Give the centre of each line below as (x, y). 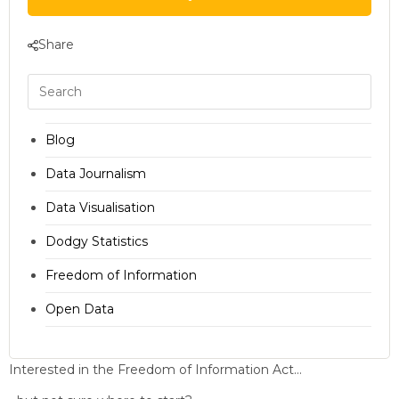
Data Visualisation (100, 208)
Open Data (80, 309)
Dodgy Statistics (97, 242)
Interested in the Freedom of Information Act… (155, 370)
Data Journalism (96, 174)
